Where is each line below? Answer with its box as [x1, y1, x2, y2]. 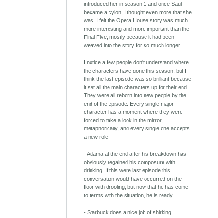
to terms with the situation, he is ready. [84, 192, 174, 199]
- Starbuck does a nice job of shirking [84, 209, 172, 216]
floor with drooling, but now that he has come [84, 184, 189, 190]
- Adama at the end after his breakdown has [84, 151, 187, 157]
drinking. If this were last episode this [84, 167, 171, 174]
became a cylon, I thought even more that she [84, 9, 192, 16]
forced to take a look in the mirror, [84, 117, 163, 124]
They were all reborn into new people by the [84, 92, 187, 99]
